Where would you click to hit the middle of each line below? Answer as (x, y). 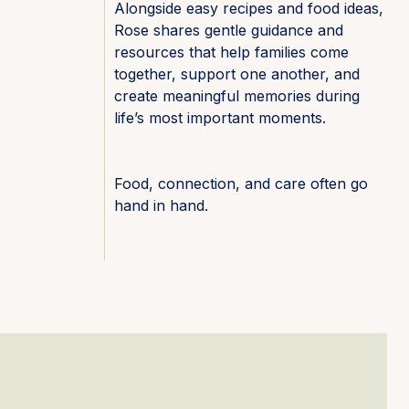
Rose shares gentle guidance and (229, 30)
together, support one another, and (237, 74)
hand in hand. (161, 205)
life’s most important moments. (220, 118)
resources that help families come (231, 52)
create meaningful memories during (237, 96)
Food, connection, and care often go (241, 184)
